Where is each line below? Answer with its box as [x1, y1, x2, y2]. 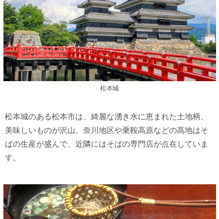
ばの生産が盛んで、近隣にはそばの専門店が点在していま [5, 140, 208, 149]
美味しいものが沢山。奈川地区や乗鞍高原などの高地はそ [5, 126, 208, 135]
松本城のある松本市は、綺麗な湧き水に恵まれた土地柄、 [5, 112, 208, 121]
